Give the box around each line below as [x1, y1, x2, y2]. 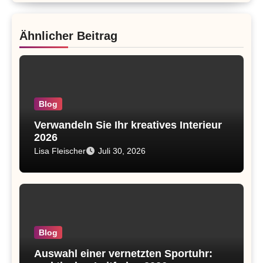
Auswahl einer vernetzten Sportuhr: [33, 248, 213, 260]
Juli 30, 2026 [97, 146, 146, 156]
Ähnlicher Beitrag [19, 29, 117, 43]
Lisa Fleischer [33, 146, 86, 156]
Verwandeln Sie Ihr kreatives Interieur [33, 119, 222, 131]
